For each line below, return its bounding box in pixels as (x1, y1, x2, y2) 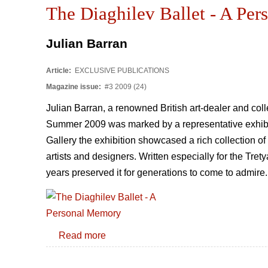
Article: (46, 66, 73, 75)
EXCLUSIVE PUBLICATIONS (73, 66, 169, 75)
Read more (59, 230, 106, 240)
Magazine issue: (46, 82, 103, 91)
